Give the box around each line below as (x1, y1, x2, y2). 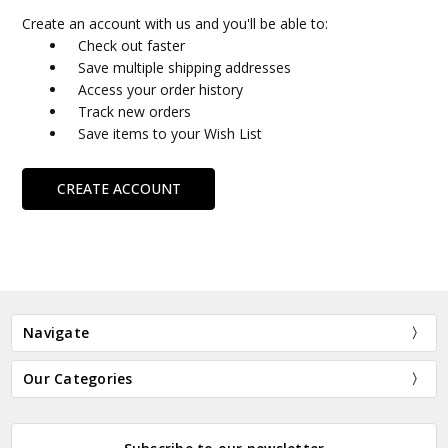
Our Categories (23, 369, 133, 389)
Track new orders (78, 102, 192, 122)
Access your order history (78, 80, 244, 100)
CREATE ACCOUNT (56, 178, 181, 198)
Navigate (23, 323, 90, 343)
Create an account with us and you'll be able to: (22, 14, 329, 34)
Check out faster (78, 36, 186, 56)
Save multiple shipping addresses (78, 58, 292, 78)
